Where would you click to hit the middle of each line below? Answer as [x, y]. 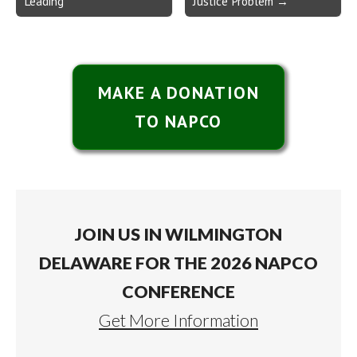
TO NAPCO [178, 122]
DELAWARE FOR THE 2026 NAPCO [178, 263]
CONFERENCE [178, 291]
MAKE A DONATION [178, 93]
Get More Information [178, 320]
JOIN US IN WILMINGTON [178, 234]
